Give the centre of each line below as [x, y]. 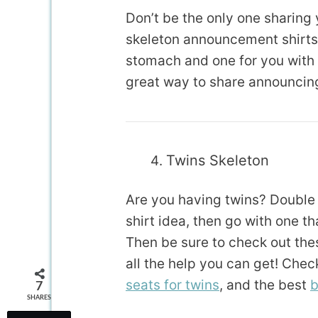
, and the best [265, 285]
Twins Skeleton [218, 161]
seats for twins [172, 285]
